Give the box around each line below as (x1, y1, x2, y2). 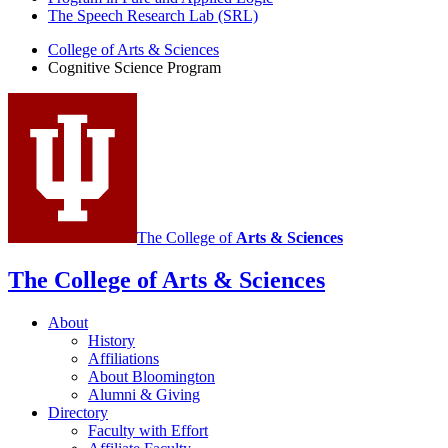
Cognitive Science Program (48, 59, 221, 77)
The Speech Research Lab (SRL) (48, 7, 258, 25)
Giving (152, 386, 200, 404)
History (88, 332, 135, 350)
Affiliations (88, 350, 159, 368)
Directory (48, 404, 108, 422)
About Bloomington (88, 368, 215, 386)
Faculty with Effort (88, 422, 208, 440)
